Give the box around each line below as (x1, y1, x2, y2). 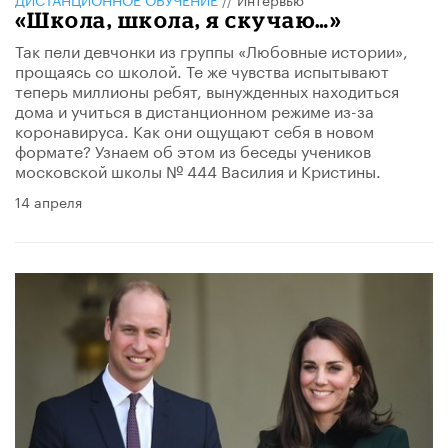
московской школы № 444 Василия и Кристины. (15, 157, 381, 183)
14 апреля (15, 190, 82, 213)
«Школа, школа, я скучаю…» (15, 7, 343, 33)
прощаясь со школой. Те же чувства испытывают (15, 57, 389, 83)
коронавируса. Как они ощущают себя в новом (15, 117, 374, 143)
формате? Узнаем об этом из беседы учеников (15, 137, 371, 163)
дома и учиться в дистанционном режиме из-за (15, 97, 374, 123)
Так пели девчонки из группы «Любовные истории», (15, 37, 408, 63)
